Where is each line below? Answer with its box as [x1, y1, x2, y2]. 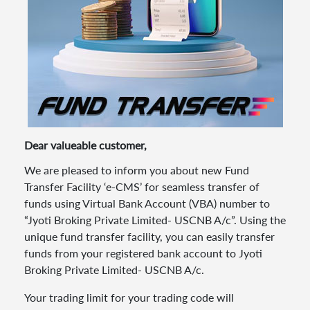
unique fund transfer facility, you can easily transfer [24, 230, 275, 243]
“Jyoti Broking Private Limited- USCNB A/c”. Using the [24, 213, 286, 226]
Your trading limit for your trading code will [24, 291, 234, 304]
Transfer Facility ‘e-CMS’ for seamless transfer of [24, 180, 259, 193]
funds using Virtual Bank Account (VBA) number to [24, 197, 270, 210]
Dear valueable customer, [24, 138, 147, 152]
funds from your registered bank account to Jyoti [24, 246, 262, 259]
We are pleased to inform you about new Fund [24, 163, 249, 176]
